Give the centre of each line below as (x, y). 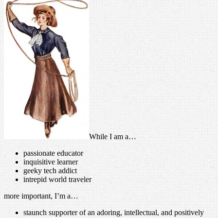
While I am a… (113, 136)
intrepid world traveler (57, 179)
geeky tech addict (50, 170)
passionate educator (53, 153)
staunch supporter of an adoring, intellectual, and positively (114, 212)
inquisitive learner (51, 162)
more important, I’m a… (41, 196)
